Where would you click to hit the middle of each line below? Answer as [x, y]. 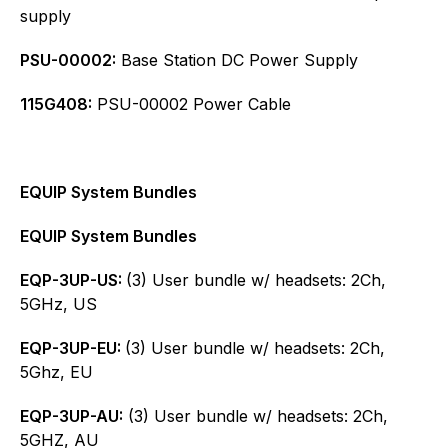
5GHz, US [58, 303]
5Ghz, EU [56, 371]
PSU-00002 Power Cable [191, 103]
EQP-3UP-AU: [71, 415]
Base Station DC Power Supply [237, 59]
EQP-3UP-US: [73, 279]
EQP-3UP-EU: [72, 347]
